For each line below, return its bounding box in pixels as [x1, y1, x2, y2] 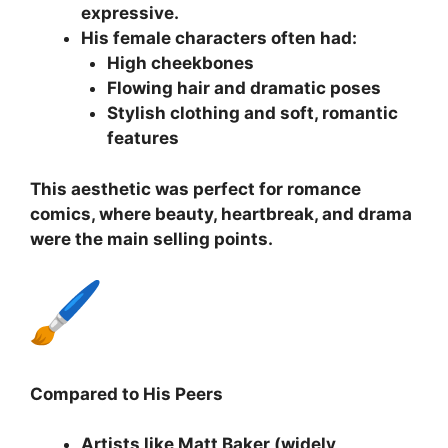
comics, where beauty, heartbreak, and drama [30, 203, 412, 224]
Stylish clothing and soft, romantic [106, 103, 398, 124]
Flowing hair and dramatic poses [106, 78, 381, 99]
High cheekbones [106, 53, 254, 74]
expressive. [81, 3, 179, 24]
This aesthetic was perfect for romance [30, 178, 361, 199]
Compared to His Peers [30, 383, 223, 404]
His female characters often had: [81, 28, 357, 49]
